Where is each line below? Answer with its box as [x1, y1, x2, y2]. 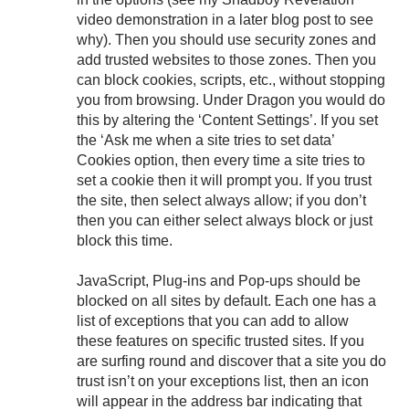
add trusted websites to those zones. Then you [77, 52, 376, 68]
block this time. [77, 233, 173, 248]
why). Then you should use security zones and [77, 32, 376, 47]
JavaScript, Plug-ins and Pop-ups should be [77, 273, 361, 288]
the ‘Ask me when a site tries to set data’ [77, 132, 334, 148]
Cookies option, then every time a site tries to [77, 152, 365, 168]
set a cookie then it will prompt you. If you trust [77, 173, 372, 188]
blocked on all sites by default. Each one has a [77, 293, 376, 309]
